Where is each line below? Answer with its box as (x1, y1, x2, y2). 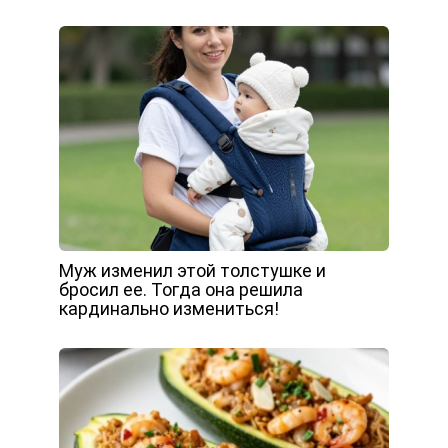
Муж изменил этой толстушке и (59, 260, 326, 281)
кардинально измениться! (59, 298, 279, 319)
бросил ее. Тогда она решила (59, 279, 303, 300)
